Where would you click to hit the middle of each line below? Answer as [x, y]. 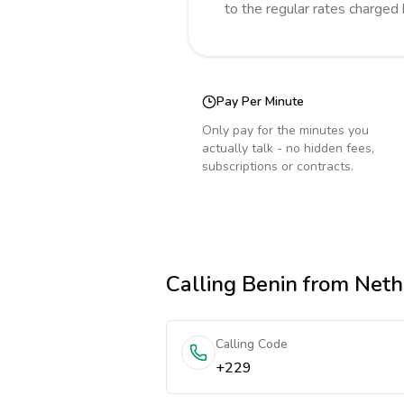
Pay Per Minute [260, 101]
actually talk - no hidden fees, [288, 148]
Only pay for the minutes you [285, 130]
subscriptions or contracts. [278, 166]
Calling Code [252, 344]
